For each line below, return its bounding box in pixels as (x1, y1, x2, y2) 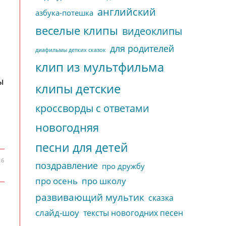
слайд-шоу (35, 207, 79, 218)
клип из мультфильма (35, 59, 164, 75)
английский (97, 5, 156, 19)
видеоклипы (122, 24, 182, 38)
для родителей (110, 42, 174, 54)
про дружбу (102, 161, 145, 171)
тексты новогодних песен (83, 207, 183, 218)
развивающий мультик (35, 191, 144, 203)
